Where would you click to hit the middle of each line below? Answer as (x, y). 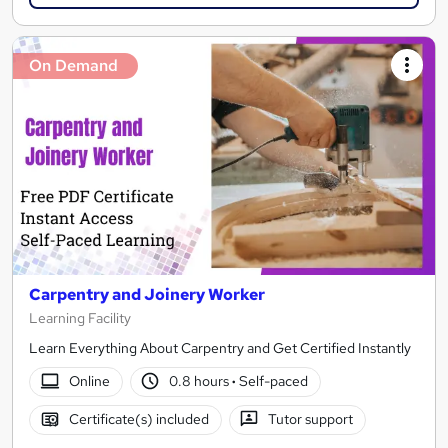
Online (89, 381)
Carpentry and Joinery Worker (147, 294)
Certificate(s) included (138, 419)
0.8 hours (201, 381)
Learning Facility (80, 317)
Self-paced (272, 381)
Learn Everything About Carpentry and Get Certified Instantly (220, 347)
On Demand (73, 66)
